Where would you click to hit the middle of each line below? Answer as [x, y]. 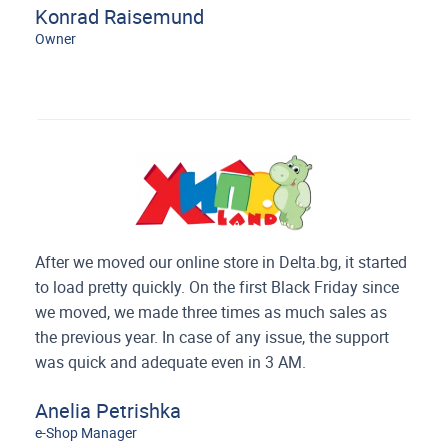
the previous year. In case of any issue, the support [212, 337]
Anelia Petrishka [108, 410]
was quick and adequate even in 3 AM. [171, 362]
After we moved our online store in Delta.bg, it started [221, 262]
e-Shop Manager [86, 432]
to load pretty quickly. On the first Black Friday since [217, 287]
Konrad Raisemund [120, 16]
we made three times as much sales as [251, 312]
